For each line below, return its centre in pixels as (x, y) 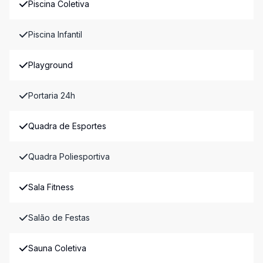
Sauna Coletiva (57, 248)
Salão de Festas (59, 218)
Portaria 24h (52, 95)
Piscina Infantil (55, 34)
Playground (50, 65)
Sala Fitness (51, 187)
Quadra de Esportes (67, 126)
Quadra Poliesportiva (69, 156)
